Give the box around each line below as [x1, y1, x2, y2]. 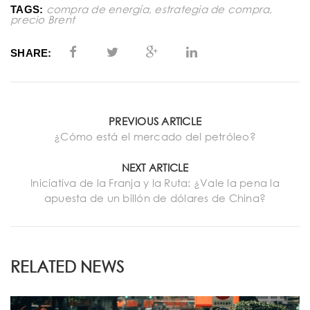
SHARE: [10, 46, 52, 59]
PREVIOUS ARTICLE [109, 114, 201, 127]
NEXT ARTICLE [121, 161, 189, 174]
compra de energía [46, 2, 149, 15]
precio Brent [10, 12, 75, 26]
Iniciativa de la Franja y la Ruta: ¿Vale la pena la [30, 176, 280, 189]
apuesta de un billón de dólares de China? [44, 191, 266, 204]
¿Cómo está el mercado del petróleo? [54, 129, 256, 143]
